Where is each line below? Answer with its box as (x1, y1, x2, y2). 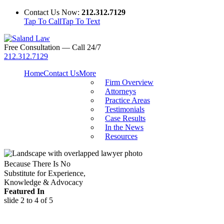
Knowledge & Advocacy (4, 178, 83, 186)
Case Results (105, 114, 145, 122)
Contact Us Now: (24, 8, 81, 16)
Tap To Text (61, 17, 100, 25)
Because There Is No (4, 159, 75, 168)
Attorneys (105, 87, 136, 95)
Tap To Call (24, 17, 61, 25)
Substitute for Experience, (4, 169, 85, 177)
